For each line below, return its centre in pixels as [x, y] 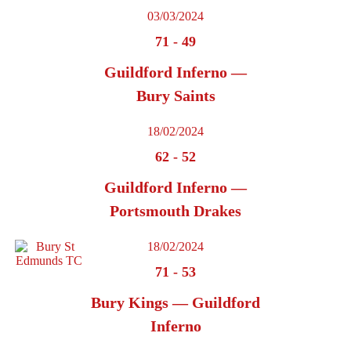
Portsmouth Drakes [175, 211]
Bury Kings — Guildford [175, 303]
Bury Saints [175, 96]
